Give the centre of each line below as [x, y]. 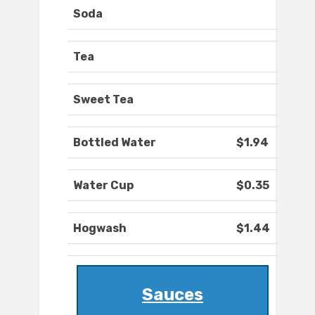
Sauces [173, 295]
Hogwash [100, 229]
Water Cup [103, 186]
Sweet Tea [103, 100]
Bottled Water [115, 143]
